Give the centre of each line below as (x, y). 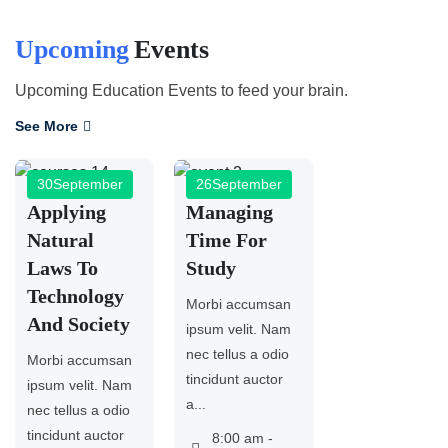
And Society (78, 323)
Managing (230, 211)
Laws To (62, 267)
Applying (66, 211)
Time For (227, 239)
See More (46, 126)
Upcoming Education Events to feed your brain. (181, 91)
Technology (75, 295)
